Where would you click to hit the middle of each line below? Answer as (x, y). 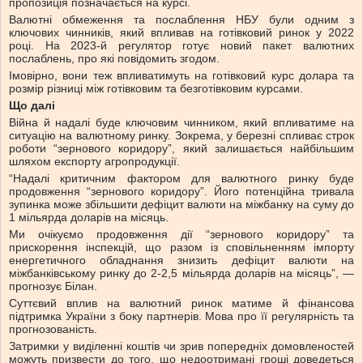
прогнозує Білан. (53, 286)
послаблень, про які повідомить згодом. (114, 59)
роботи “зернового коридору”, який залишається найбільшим (181, 149)
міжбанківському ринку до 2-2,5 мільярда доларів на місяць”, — (181, 273)
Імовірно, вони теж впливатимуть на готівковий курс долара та (181, 76)
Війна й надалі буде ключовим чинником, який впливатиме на (181, 123)
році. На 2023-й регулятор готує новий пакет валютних (181, 46)
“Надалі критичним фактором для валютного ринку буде (181, 179)
